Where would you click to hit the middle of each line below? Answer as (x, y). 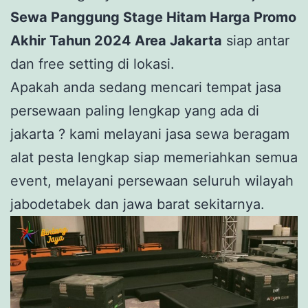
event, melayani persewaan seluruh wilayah (152, 181)
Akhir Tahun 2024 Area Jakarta (116, 41)
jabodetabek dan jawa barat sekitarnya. (137, 205)
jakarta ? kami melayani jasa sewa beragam (150, 134)
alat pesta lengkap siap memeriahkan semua (154, 158)
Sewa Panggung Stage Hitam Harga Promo (153, 18)
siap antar (256, 41)
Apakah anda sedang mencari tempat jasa (146, 88)
